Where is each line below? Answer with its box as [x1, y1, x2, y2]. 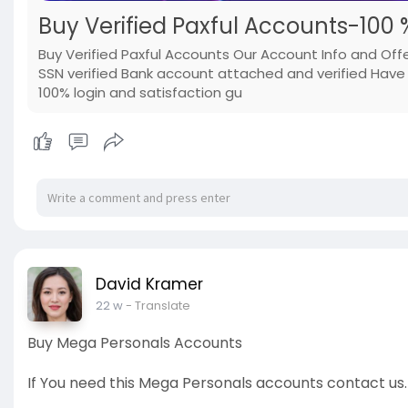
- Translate [126, 297, 190, 315]
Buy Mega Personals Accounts [27, 332, 242, 354]
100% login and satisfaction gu [38, 83, 242, 103]
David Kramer [96, 273, 203, 296]
